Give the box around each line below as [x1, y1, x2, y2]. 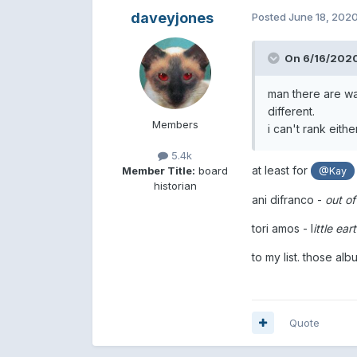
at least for [251, 163, 311, 177]
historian [153, 178, 197, 192]
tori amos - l [251, 221, 313, 235]
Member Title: [122, 163, 196, 177]
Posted [251, 10, 288, 23]
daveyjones [130, 9, 214, 26]
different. [267, 104, 315, 118]
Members [151, 117, 198, 131]
